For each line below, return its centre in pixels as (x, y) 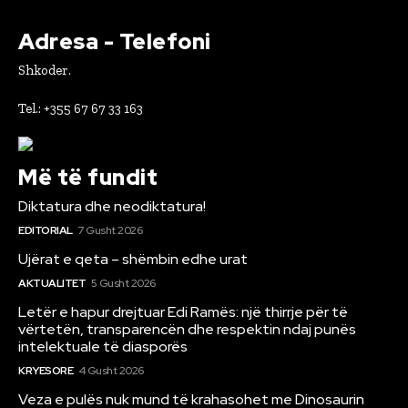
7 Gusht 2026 (110, 230)
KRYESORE (46, 370)
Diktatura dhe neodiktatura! (112, 206)
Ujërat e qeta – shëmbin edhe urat (133, 259)
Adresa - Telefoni (115, 41)
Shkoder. (45, 70)
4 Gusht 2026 (111, 370)
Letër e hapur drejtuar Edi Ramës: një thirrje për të (183, 311)
